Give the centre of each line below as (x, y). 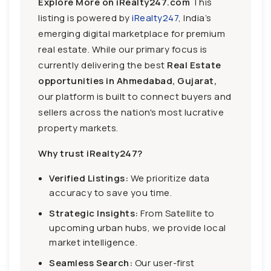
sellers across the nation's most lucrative (131, 112)
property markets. (78, 128)
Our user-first (164, 263)
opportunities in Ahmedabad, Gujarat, (127, 80)
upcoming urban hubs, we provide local (138, 227)
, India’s (195, 18)
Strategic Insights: (94, 213)
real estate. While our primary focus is (123, 49)
